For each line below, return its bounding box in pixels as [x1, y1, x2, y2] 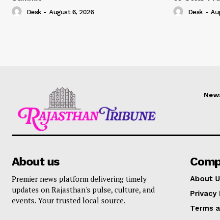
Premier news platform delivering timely [12, 174, 147, 184]
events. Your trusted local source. [12, 195, 126, 206]
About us [12, 155, 59, 169]
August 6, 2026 [49, 8, 94, 16]
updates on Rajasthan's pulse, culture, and [12, 185, 155, 195]
